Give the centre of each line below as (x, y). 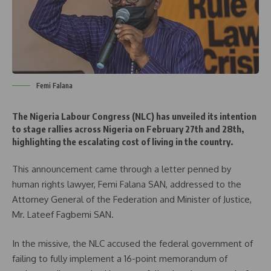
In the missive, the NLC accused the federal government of (132, 243)
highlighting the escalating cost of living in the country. (122, 141)
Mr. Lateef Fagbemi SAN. (63, 215)
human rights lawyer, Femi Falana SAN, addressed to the (127, 184)
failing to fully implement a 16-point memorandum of (120, 258)
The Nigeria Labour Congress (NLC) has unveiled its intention (134, 116)
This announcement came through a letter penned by (122, 169)
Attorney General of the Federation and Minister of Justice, (132, 200)
